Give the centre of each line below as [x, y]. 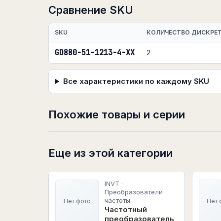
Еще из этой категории [110, 153]
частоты [117, 200]
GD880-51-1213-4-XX [95, 53]
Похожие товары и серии [117, 114]
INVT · [114, 184]
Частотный [126, 209]
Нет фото [77, 201]
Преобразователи [134, 192]
